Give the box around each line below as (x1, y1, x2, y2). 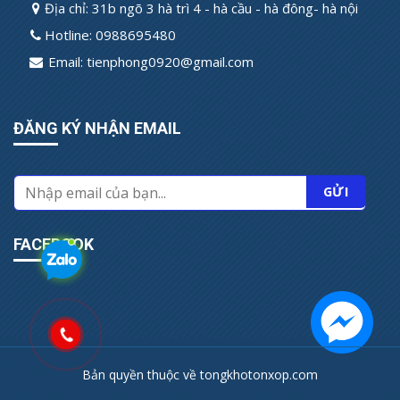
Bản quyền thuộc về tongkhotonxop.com (82, 366, 318, 384)
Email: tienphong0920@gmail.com (45, 53, 254, 71)
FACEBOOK (13, 235, 94, 254)
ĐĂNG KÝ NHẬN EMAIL (13, 119, 181, 138)
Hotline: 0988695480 (45, 26, 176, 45)
